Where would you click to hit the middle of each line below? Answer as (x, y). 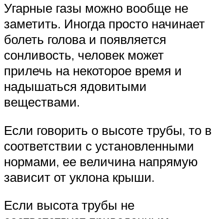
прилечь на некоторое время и (93, 71)
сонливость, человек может (84, 55)
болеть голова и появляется (85, 39)
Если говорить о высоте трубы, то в (108, 130)
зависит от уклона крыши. (79, 177)
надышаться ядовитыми (75, 86)
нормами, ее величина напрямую (101, 161)
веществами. (42, 102)
